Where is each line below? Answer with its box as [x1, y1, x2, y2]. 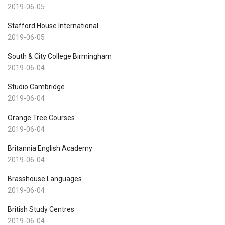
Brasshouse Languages [8, 174, 82, 183]
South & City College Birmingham [8, 52, 112, 60]
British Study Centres [8, 205, 74, 213]
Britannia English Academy [8, 144, 92, 152]
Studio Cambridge [8, 82, 65, 91]
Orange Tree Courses [8, 113, 75, 122]
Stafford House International [8, 21, 98, 30]
